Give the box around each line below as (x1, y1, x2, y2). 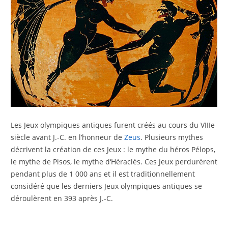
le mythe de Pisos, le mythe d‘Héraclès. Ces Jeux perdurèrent (10, 157, 217, 167)
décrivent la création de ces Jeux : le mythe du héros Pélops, (10, 145, 215, 155)
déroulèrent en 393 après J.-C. (10, 193, 113, 204)
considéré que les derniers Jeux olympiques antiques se (10, 181, 202, 191)
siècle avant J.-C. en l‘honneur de (10, 132, 122, 142)
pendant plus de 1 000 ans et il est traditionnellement (10, 169, 195, 179)
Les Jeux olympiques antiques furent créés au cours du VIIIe (10, 120, 215, 130)
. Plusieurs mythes (140, 132, 203, 142)
